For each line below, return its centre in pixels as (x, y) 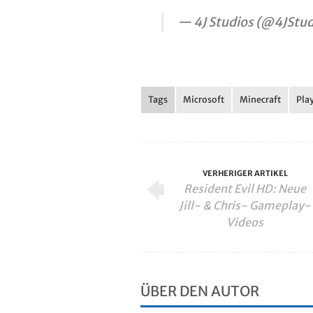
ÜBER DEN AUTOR (200, 291)
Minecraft (260, 100)
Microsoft (204, 100)
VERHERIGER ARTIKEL (245, 173)
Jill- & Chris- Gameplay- (245, 205)
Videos (245, 222)
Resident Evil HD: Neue (245, 189)
